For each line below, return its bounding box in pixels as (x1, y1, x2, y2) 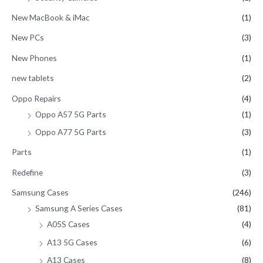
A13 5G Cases (47, 237, 97, 247)
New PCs (12, 32, 44, 43)
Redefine (12, 167, 43, 177)
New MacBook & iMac (12, 12, 90, 22)
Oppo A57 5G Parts (35, 109, 106, 119)
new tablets (12, 73, 54, 83)
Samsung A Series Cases (35, 203, 123, 214)
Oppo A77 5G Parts (35, 127, 106, 137)
